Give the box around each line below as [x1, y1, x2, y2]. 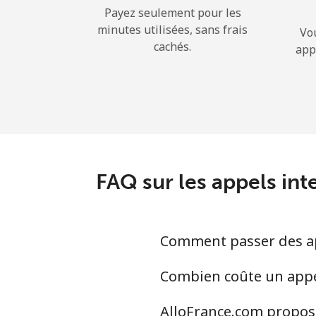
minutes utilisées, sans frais [97, 22, 248, 37]
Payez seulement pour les [104, 5, 241, 20]
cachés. [154, 39, 191, 54]
